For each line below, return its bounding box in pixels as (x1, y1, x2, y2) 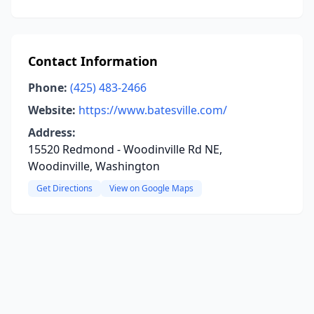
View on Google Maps (109, 182, 193, 194)
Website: (28, 102, 76, 118)
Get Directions (36, 182, 93, 194)
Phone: (28, 80, 67, 95)
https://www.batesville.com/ (78, 102, 227, 118)
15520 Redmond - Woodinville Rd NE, (28, 142, 222, 157)
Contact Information (28, 53, 158, 69)
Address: (28, 125, 76, 140)
